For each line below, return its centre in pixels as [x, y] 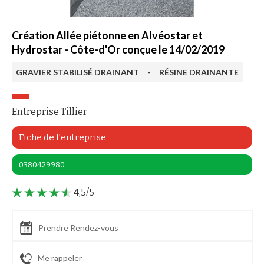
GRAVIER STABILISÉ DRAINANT [77, 72]
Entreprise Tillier [49, 112]
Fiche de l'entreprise [62, 137]
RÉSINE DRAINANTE [199, 72]
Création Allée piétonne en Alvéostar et [107, 35]
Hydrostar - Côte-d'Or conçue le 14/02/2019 [118, 49]
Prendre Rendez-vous [78, 228]
